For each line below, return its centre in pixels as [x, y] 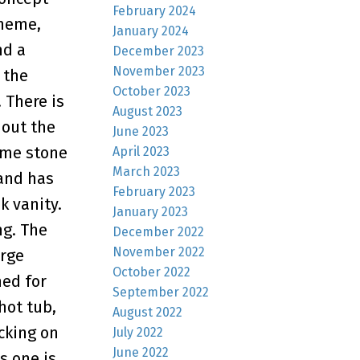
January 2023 [151, 211]
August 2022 [148, 312]
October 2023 [152, 91]
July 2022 [138, 332]
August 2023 [148, 111]
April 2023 [141, 151]
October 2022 [152, 272]
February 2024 [155, 10]
